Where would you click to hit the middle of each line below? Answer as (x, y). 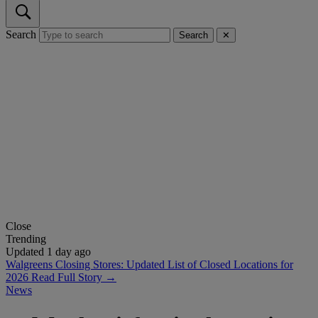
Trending (26, 239)
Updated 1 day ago (48, 252)
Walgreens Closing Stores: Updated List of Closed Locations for (149, 265)
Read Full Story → (74, 278)
